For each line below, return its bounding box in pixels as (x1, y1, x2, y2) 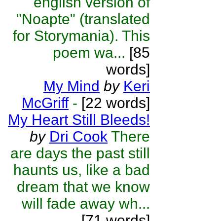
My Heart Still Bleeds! (8, 111, 150, 128)
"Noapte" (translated (16, 11, 150, 27)
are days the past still (10, 145, 150, 161)
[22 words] (77, 95, 150, 111)
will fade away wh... (22, 195, 150, 212)
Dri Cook (49, 128, 108, 145)
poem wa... (53, 44, 125, 61)
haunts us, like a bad (13, 162, 150, 178)
